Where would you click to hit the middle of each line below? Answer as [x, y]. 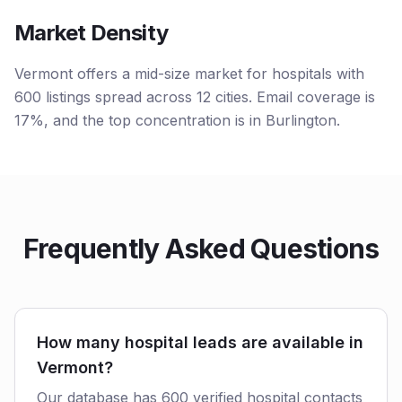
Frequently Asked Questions [201, 249]
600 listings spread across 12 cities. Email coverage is [195, 97]
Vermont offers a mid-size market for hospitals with [189, 74]
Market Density [92, 33]
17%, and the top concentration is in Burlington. [177, 120]
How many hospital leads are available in [200, 342]
